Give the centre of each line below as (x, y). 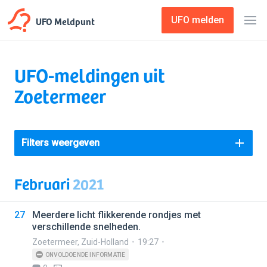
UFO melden (198, 20)
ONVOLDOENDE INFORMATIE (86, 255)
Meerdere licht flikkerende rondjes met (117, 215)
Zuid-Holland (105, 242)
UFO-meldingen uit (90, 74)
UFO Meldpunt (65, 21)
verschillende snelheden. (86, 227)
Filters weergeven (60, 143)
